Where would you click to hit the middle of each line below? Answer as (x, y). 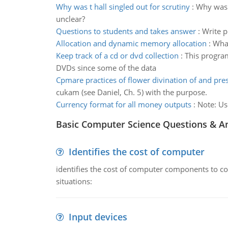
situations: (74, 181)
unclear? (70, 19)
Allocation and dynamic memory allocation (131, 43)
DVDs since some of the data (106, 68)
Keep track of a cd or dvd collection (117, 55)
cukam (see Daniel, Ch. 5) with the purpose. (131, 92)
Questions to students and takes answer (126, 31)
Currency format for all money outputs (123, 104)
